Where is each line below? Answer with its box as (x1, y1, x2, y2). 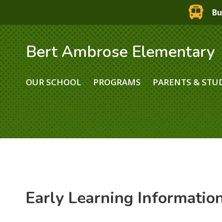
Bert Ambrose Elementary (26, 41, 216, 62)
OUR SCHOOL (26, 76, 82, 88)
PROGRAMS (93, 76, 141, 88)
